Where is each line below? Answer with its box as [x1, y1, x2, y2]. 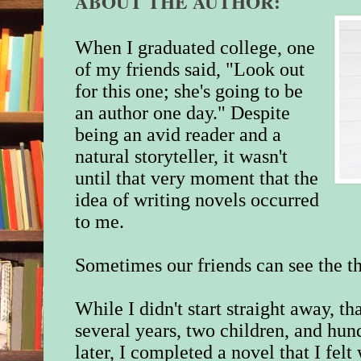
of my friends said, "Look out [75, 59, 305, 81]
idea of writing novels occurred [75, 189, 320, 211]
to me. [75, 211, 125, 233]
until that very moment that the [75, 168, 319, 189]
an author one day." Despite [75, 102, 291, 124]
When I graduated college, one [75, 37, 316, 59]
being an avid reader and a [75, 124, 282, 146]
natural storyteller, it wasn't [75, 146, 288, 168]
